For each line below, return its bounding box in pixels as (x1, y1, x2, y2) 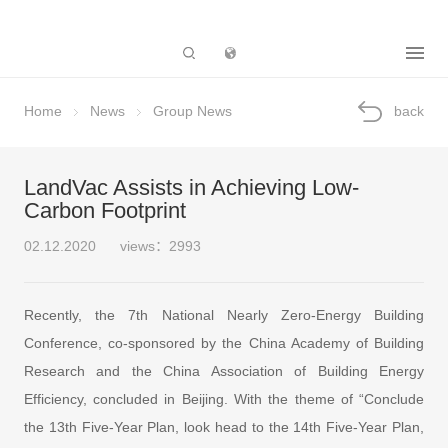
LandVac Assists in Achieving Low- (23, 176, 359, 201)
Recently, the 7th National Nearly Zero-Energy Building (23, 306, 425, 323)
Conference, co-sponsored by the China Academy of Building (23, 334, 425, 351)
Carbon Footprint (23, 199, 186, 224)
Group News (152, 103, 232, 120)
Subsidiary (266, 39, 377, 67)
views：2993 (119, 238, 201, 255)
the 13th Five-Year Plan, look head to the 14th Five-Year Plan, (23, 418, 425, 435)
